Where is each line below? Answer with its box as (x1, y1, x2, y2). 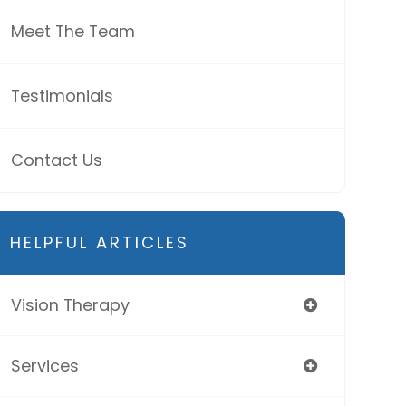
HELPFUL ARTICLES (9, 231, 189, 254)
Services (10, 354, 79, 377)
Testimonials (10, 84, 113, 107)
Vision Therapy (10, 294, 130, 316)
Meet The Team (10, 20, 135, 43)
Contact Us (10, 149, 102, 171)
